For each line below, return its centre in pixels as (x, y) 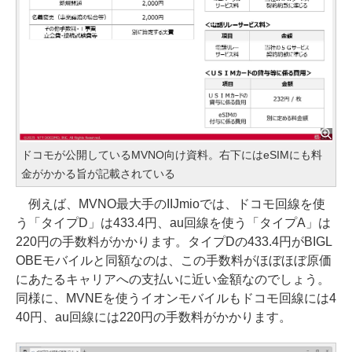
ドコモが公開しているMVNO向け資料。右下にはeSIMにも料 (172, 154)
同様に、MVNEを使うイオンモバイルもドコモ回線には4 (176, 298)
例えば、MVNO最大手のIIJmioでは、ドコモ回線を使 (170, 203)
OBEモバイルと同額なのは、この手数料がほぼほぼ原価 (174, 260)
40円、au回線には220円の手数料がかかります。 (154, 317)
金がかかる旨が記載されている (98, 173)
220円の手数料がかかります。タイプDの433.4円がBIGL (174, 241)
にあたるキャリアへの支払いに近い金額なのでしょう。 (173, 279)
